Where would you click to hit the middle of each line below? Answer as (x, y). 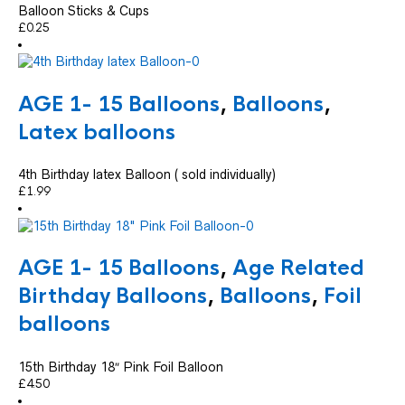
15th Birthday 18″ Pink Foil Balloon (121, 367)
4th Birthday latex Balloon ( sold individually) (147, 175)
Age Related (298, 268)
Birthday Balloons (113, 297)
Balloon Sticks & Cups (84, 11)
